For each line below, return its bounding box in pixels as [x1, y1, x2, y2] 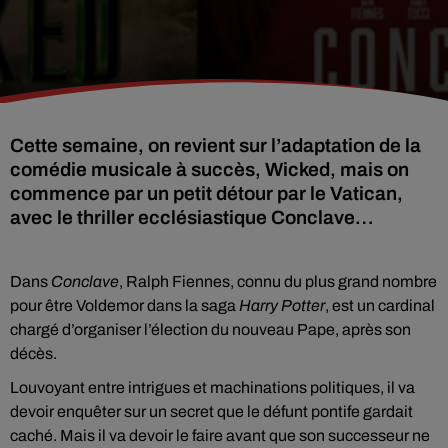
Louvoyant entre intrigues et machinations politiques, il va [10, 379, 415, 396]
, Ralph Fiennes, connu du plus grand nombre [119, 273, 437, 290]
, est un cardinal [325, 297, 435, 314]
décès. [10, 345, 57, 362]
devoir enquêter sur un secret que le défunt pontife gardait [10, 403, 413, 420]
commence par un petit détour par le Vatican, [10, 183, 403, 204]
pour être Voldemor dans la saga [10, 297, 239, 314]
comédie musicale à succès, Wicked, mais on [10, 159, 409, 180]
